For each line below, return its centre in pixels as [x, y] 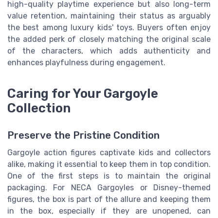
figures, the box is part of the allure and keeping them [109, 200]
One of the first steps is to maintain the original [109, 176]
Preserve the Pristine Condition [83, 136]
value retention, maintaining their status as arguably [109, 16]
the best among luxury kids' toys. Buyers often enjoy [109, 28]
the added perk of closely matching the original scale [109, 39]
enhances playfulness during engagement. [86, 63]
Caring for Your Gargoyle [83, 94]
